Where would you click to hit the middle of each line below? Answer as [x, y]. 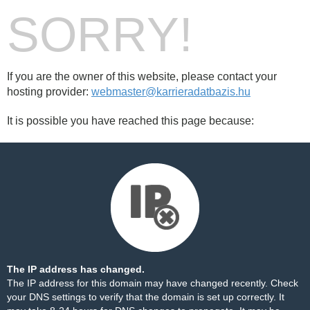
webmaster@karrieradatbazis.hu [171, 92]
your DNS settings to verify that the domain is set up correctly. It [146, 297]
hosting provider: [49, 92]
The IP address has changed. [76, 269]
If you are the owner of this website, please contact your [142, 76]
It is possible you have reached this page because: [130, 121]
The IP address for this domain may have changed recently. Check [153, 283]
